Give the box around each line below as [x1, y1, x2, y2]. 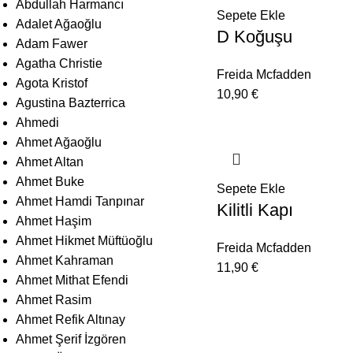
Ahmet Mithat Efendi [16, 273, 128, 287]
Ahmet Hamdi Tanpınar [16, 194, 144, 208]
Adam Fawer [16, 36, 87, 50]
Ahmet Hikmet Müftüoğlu [16, 233, 153, 247]
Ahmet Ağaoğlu [16, 135, 102, 149]
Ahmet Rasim [16, 292, 91, 307]
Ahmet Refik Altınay [16, 312, 125, 326]
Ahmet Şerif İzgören [16, 332, 126, 346]
